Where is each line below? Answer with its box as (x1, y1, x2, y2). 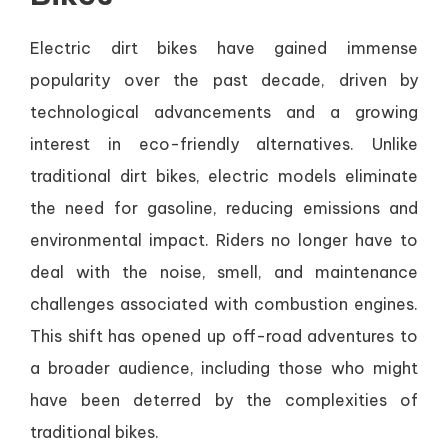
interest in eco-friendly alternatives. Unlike (30, 134, 418, 155)
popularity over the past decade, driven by (30, 70, 418, 91)
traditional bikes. (30, 422, 159, 443)
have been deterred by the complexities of (30, 390, 418, 411)
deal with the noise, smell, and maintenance (30, 262, 418, 283)
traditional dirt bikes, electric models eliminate (30, 166, 418, 187)
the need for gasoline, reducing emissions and (30, 198, 418, 219)
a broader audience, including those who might (30, 358, 418, 379)
